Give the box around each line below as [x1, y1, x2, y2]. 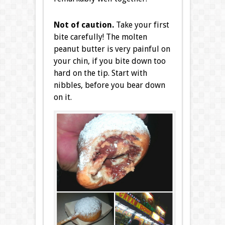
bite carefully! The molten [53, 32, 147, 42]
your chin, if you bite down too [53, 56, 166, 66]
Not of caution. [53, 20, 114, 30]
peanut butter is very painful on [53, 44, 170, 54]
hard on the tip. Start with [53, 68, 147, 78]
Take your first [114, 20, 169, 30]
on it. [53, 92, 72, 102]
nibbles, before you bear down [53, 80, 165, 90]
